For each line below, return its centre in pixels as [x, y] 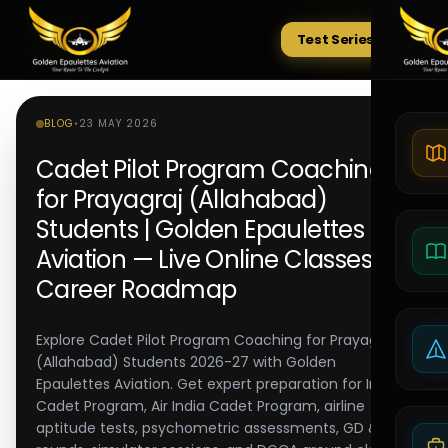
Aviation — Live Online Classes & [215, 259]
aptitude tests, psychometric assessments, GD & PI [215, 428]
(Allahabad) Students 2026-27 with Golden [186, 362]
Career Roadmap [136, 289]
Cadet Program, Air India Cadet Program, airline [200, 406]
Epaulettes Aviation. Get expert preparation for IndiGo [223, 384]
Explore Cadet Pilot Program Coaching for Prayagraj [215, 340]
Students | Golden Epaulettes [200, 229]
